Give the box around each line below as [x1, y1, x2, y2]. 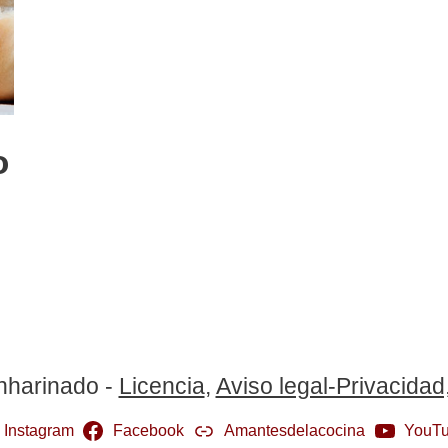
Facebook [113, 422, 185, 439]
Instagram [3, 422, 74, 439]
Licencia [118, 373, 205, 399]
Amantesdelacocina [223, 422, 365, 439]
